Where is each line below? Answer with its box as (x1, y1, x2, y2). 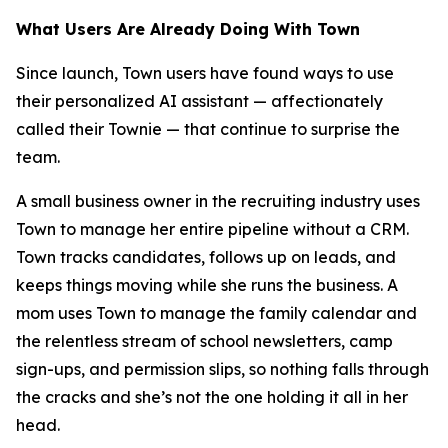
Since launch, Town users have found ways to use (16, 63, 394, 83)
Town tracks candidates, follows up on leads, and (16, 247, 396, 267)
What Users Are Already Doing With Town (16, 19, 360, 39)
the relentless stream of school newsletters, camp (16, 331, 393, 351)
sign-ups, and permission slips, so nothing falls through (16, 359, 429, 379)
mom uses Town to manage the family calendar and (16, 303, 417, 323)
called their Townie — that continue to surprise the (16, 119, 400, 139)
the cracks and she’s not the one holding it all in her (16, 387, 408, 407)
